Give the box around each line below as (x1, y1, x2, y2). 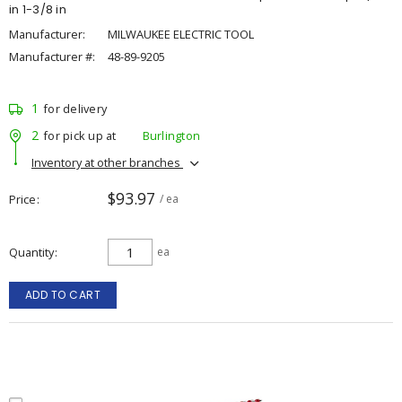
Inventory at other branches (31, 153, 183, 170)
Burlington (142, 127, 200, 144)
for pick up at (43, 127, 117, 144)
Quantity (9, 244, 54, 260)
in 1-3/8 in (9, 2, 66, 17)
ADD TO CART (24, 287, 101, 302)
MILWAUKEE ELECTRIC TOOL (108, 26, 254, 42)
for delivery (43, 100, 107, 117)
